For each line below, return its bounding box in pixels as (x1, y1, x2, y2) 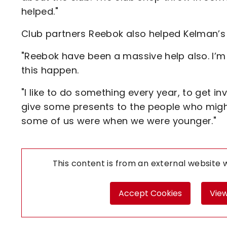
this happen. (21, 64, 79, 77)
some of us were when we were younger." (21, 115, 217, 127)
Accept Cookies (119, 187, 182, 199)
